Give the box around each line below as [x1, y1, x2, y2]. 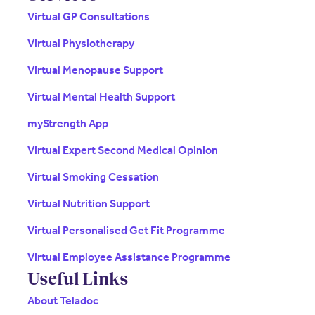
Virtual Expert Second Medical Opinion [27, 143, 218, 157]
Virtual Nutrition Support [27, 197, 150, 211]
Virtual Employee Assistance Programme [27, 250, 231, 264]
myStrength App [27, 117, 108, 131]
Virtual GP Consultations [27, 10, 150, 24]
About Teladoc [27, 294, 98, 308]
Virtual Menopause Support [27, 63, 163, 77]
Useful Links [27, 269, 128, 289]
